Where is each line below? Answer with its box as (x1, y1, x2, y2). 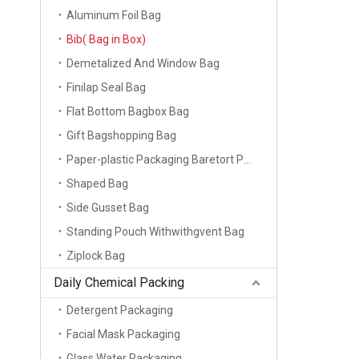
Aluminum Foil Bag (67, 9, 161, 22)
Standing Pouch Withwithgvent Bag (67, 225, 244, 238)
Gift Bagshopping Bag (67, 129, 176, 142)
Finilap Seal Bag (67, 81, 146, 94)
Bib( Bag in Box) (67, 33, 146, 46)
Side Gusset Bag (67, 201, 149, 214)
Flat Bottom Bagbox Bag (67, 105, 189, 118)
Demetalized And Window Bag (67, 57, 220, 70)
